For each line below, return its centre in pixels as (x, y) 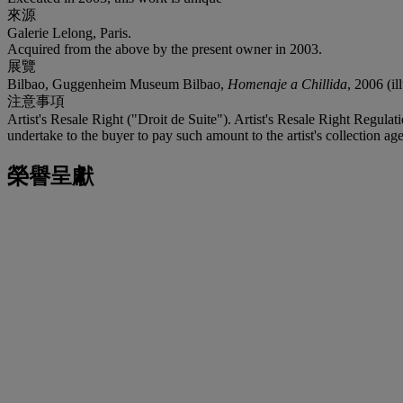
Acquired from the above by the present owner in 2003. (165, 49)
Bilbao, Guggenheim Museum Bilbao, (117, 84)
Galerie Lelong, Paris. (69, 32)
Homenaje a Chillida (287, 84)
